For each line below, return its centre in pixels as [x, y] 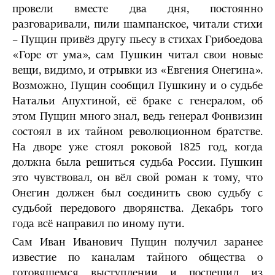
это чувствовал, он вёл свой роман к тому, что [137, 178]
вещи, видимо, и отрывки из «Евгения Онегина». [137, 70]
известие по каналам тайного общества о [137, 258]
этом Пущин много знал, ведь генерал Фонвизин [137, 116]
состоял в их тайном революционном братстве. [137, 132]
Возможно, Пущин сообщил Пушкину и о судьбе [137, 86]
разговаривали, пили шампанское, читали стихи [137, 24]
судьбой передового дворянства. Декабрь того [137, 208]
